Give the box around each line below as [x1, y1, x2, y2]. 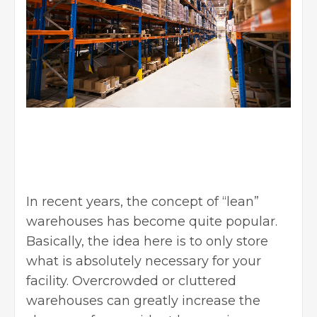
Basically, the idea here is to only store [26, 234, 268, 250]
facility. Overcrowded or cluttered [26, 273, 236, 289]
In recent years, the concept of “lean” [26, 194, 259, 210]
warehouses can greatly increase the [26, 293, 260, 309]
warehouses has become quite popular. [26, 214, 277, 230]
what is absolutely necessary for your [26, 253, 261, 270]
